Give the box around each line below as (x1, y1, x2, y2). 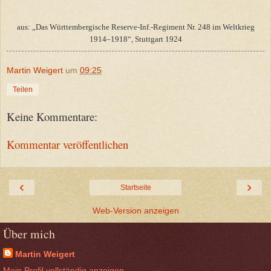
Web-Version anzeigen (92, 205, 179, 215)
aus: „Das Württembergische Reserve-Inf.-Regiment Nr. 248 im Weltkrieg (16, 22, 255, 31)
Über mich (3, 225, 55, 242)
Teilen (13, 85, 33, 94)
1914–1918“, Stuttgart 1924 (89, 34, 182, 44)
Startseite (120, 183, 151, 192)
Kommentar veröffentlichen (7, 137, 128, 152)
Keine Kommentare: (7, 108, 97, 124)
